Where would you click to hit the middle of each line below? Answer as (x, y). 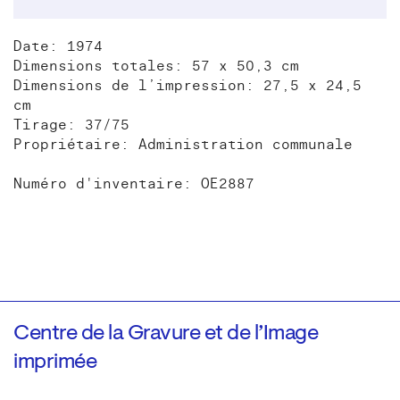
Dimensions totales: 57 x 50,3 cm (156, 66)
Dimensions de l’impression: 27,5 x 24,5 (187, 85)
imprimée (55, 362)
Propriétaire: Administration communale (183, 144)
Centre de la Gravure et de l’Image (166, 333)
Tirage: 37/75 (71, 125)
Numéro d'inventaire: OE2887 (134, 183)
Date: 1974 (58, 46)
